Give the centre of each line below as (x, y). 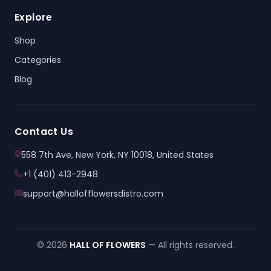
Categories (38, 60)
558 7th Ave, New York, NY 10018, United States (117, 155)
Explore (34, 17)
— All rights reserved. (190, 245)
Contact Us (44, 131)
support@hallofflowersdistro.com (93, 193)
